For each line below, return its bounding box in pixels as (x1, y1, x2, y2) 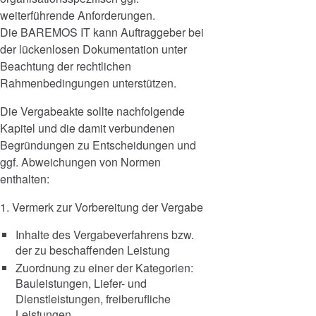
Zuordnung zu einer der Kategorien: (15, 260, 193, 276)
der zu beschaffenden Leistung (15, 242, 170, 259)
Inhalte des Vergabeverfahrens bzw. (15, 226, 194, 243)
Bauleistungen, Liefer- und (15, 275, 147, 292)
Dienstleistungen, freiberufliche (15, 291, 171, 308)
